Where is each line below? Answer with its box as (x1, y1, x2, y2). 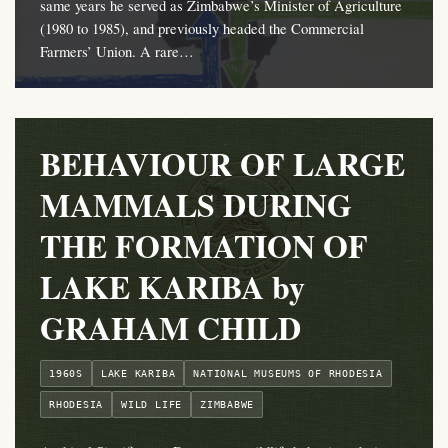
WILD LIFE (121, 399, 183, 411)
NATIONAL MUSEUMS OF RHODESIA (193, 368, 383, 380)
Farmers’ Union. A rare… (40, 41, 194, 62)
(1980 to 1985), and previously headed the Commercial (40, 18, 364, 39)
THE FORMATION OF (40, 222, 368, 270)
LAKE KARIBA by (40, 263, 305, 311)
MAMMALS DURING (40, 181, 352, 229)
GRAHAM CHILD (40, 304, 301, 352)
